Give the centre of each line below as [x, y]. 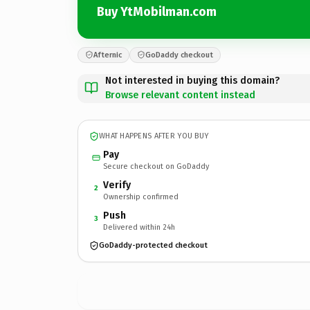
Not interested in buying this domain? [192, 80]
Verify [117, 185]
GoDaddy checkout [179, 55]
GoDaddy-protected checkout [153, 245]
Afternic [108, 55]
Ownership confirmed [141, 197]
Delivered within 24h [139, 227]
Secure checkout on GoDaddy [156, 166]
